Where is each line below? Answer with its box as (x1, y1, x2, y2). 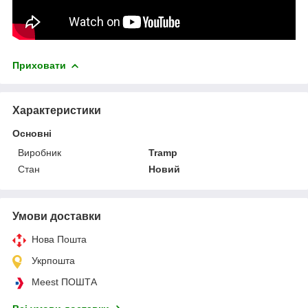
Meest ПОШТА (32, 276, 97, 287)
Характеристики (12, 104, 101, 116)
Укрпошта (32, 254, 75, 266)
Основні (12, 127, 52, 139)
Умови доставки (12, 210, 101, 222)
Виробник (18, 146, 61, 158)
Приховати (12, 59, 66, 71)
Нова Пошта (32, 233, 87, 245)
